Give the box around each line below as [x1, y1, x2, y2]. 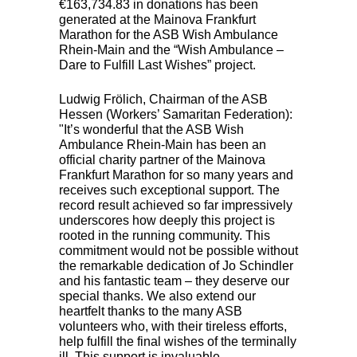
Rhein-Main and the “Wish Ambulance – [59, 42, 284, 57]
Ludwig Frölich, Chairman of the [59, 92, 241, 106]
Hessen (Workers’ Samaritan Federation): [59, 107, 292, 121]
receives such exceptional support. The [59, 182, 280, 197]
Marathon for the [59, 27, 153, 41]
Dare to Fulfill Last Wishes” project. [59, 57, 256, 72]
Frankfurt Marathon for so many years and [59, 167, 293, 182]
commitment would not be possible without [59, 243, 298, 257]
